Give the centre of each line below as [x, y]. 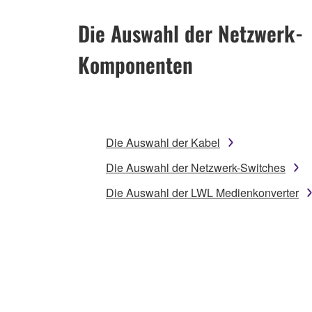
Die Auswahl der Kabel [163, 142]
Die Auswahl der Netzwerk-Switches [196, 167]
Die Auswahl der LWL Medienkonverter [202, 193]
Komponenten [135, 64]
